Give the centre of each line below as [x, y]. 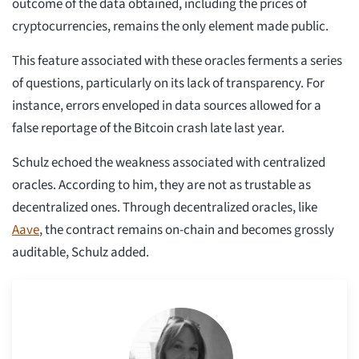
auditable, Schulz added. [81, 253]
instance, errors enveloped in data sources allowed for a [167, 106]
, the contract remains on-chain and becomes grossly [187, 230]
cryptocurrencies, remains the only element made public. [171, 27]
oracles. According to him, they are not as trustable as [161, 186]
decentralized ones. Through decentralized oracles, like [165, 208]
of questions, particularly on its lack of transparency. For [168, 84]
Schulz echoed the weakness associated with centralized [169, 163]
